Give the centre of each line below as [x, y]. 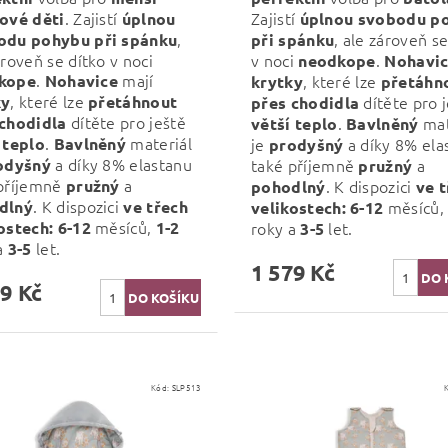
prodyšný [306, 144]
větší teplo [294, 123]
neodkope [337, 60]
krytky [276, 81]
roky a [275, 227]
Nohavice [81, 80]
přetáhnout [133, 101]
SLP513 [186, 387]
